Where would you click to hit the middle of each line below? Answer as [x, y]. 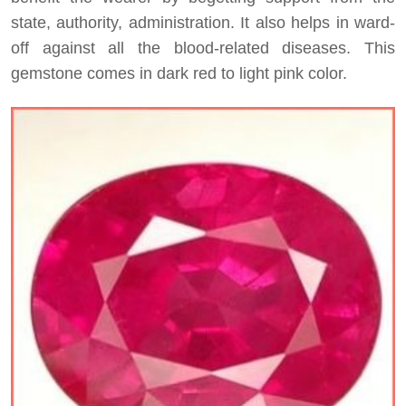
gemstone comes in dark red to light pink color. [179, 73]
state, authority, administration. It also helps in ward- [203, 22]
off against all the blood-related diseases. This [203, 48]
